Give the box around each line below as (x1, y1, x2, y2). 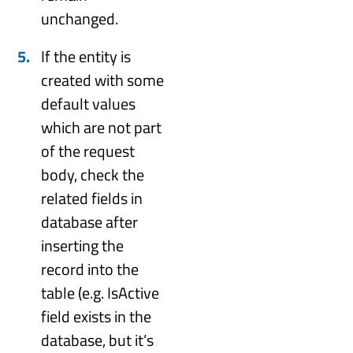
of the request (41, 138, 136, 163)
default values (41, 91, 136, 116)
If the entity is (41, 43, 132, 69)
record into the (41, 256, 139, 281)
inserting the (41, 232, 124, 258)
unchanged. (41, 6, 119, 31)
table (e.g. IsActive (41, 280, 160, 305)
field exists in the (41, 303, 152, 329)
